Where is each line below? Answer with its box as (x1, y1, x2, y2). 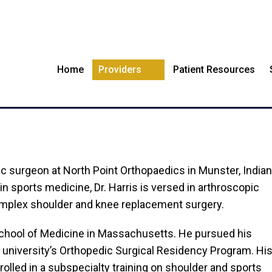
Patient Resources (173, 64, 256, 75)
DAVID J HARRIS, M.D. (18, 71, 254, 95)
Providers (98, 64, 142, 75)
